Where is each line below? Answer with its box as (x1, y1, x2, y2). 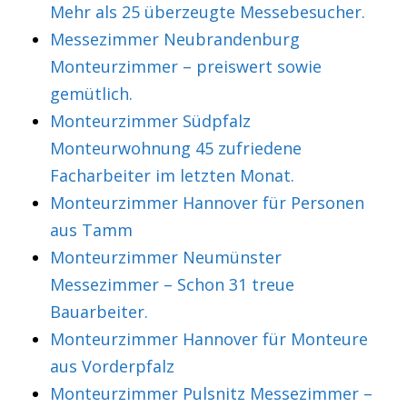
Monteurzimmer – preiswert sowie (50, 55, 322, 77)
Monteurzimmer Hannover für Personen (50, 192, 364, 213)
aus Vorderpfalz (50, 355, 174, 377)
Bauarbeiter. (50, 301, 148, 323)
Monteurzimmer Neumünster (50, 246, 282, 268)
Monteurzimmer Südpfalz (50, 110, 251, 132)
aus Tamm (50, 219, 133, 241)
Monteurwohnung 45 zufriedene (50, 137, 302, 159)
